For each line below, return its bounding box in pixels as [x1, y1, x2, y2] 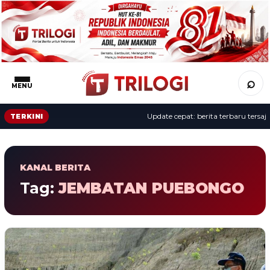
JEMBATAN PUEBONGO [58, 178, 244, 197]
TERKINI [10, 111, 43, 121]
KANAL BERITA [20, 162, 90, 173]
